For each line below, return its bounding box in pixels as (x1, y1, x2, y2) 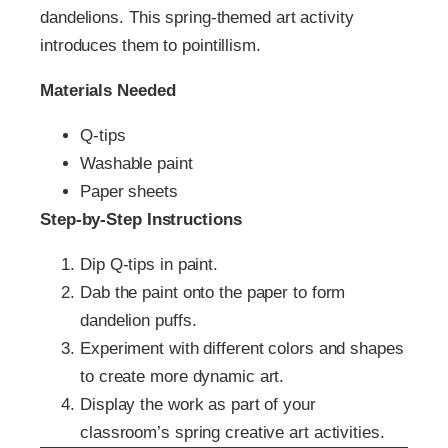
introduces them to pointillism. (40, 36, 261, 56)
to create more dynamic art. (80, 367, 285, 387)
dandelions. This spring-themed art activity (40, 8, 354, 28)
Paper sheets (80, 182, 178, 202)
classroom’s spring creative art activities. (80, 423, 385, 443)
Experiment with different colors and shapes (80, 339, 404, 359)
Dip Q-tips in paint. (80, 255, 218, 275)
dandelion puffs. (80, 311, 197, 331)
